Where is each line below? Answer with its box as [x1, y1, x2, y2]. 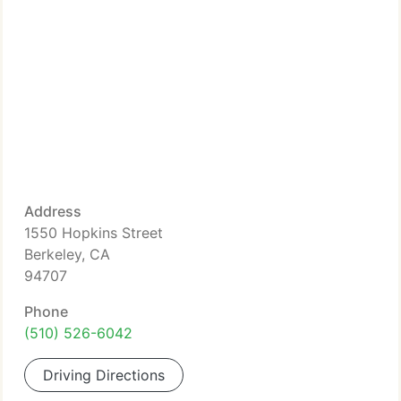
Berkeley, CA [24, 245, 110, 263]
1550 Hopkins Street [24, 224, 163, 242]
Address [24, 202, 81, 220]
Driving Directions [43, 366, 165, 384]
